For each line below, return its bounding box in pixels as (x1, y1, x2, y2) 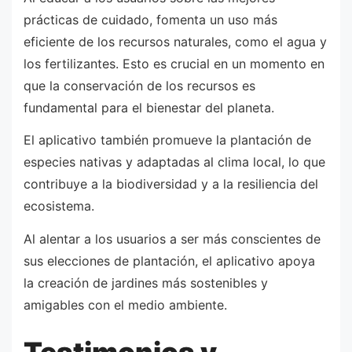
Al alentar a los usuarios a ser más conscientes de (24, 230, 321, 247)
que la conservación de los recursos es (24, 77, 255, 93)
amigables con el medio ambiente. (24, 296, 227, 313)
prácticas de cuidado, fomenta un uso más (24, 11, 277, 27)
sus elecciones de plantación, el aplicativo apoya (24, 252, 315, 269)
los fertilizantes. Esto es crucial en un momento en (24, 55, 324, 71)
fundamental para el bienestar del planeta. (24, 99, 274, 115)
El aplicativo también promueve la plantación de (24, 132, 311, 148)
